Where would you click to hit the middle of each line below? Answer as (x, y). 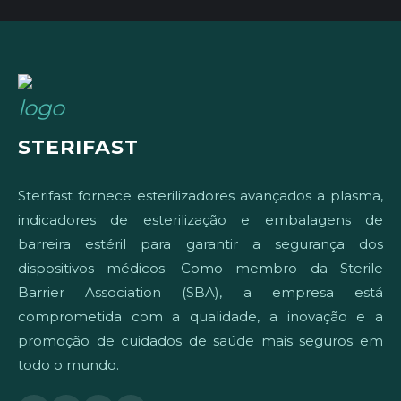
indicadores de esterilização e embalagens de (200, 219)
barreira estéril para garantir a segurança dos (200, 243)
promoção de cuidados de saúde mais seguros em (200, 340)
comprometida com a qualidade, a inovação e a (200, 316)
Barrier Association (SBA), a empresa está (200, 292)
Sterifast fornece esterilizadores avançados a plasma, (200, 195)
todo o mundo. (68, 364)
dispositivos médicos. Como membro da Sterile (200, 268)
